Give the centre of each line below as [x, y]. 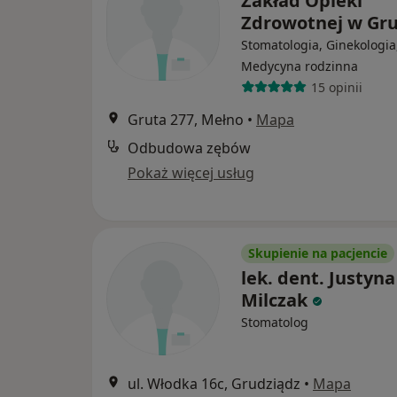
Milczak [274, 300]
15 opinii [336, 87]
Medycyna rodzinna [300, 66]
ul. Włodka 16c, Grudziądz [214, 384]
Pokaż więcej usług [191, 173]
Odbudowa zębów [189, 148]
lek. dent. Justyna [318, 278]
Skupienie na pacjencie [318, 253]
